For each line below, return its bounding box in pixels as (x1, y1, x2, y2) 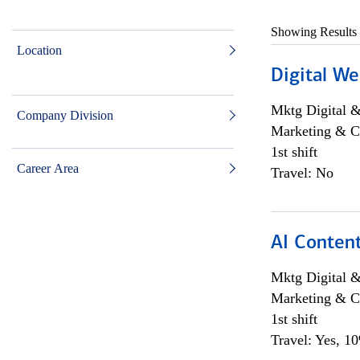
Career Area (17, 162, 79, 175)
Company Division (17, 108, 113, 122)
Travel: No (270, 165, 333, 181)
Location (17, 43, 62, 57)
